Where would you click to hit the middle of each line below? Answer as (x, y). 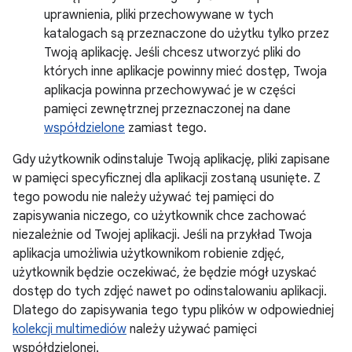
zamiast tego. (166, 128)
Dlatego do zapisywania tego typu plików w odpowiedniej (173, 310)
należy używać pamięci (192, 329)
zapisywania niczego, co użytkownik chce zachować (159, 216)
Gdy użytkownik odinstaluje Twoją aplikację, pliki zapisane (171, 159)
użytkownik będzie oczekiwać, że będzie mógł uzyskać (165, 273)
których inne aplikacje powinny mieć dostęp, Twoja (185, 71)
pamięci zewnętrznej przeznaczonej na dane (167, 109)
